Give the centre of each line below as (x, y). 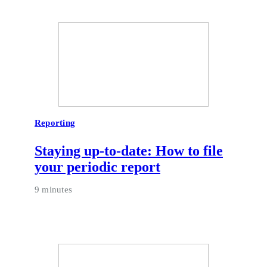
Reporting (55, 122)
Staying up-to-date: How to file (129, 150)
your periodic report (97, 167)
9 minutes (54, 189)
